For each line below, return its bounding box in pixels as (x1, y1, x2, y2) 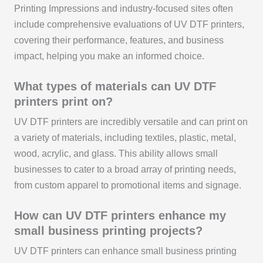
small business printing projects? (14, 224, 203, 237)
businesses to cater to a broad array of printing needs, (14, 164, 236, 175)
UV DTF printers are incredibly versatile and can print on (14, 117, 248, 127)
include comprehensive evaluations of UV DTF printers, (14, 19, 244, 30)
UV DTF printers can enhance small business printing (14, 245, 237, 256)
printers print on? (14, 95, 113, 109)
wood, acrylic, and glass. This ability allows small (14, 149, 218, 159)
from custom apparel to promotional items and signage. (14, 180, 241, 191)
